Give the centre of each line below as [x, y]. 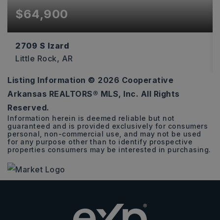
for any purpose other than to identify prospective [100, 142]
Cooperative [146, 80]
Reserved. [28, 108]
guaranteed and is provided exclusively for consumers [108, 126]
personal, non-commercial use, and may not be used [104, 134]
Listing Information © [53, 80]
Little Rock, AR [44, 58]
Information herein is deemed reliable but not [91, 118]
